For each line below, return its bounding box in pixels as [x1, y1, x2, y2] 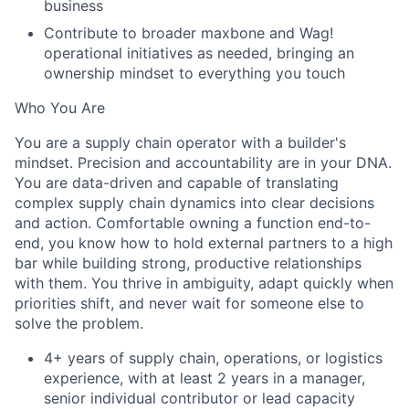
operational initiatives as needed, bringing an [44, 44, 354, 62]
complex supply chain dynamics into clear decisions [15, 194, 374, 212]
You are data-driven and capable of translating [15, 173, 339, 192]
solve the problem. [15, 314, 143, 332]
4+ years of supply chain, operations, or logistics [44, 349, 383, 367]
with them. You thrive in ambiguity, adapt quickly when [15, 274, 393, 292]
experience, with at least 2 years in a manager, [44, 369, 365, 387]
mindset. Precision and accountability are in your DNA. [15, 153, 392, 172]
